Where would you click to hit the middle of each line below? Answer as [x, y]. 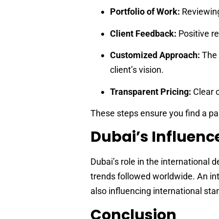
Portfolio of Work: [145, 12]
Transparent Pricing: [151, 91]
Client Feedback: [143, 33]
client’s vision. [137, 70]
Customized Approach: [155, 55]
